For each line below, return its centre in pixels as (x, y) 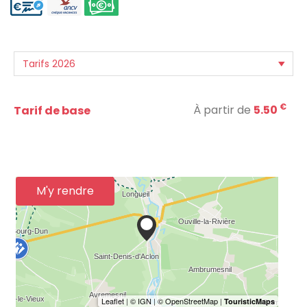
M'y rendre (65, 191)
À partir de (223, 110)
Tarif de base (52, 111)
